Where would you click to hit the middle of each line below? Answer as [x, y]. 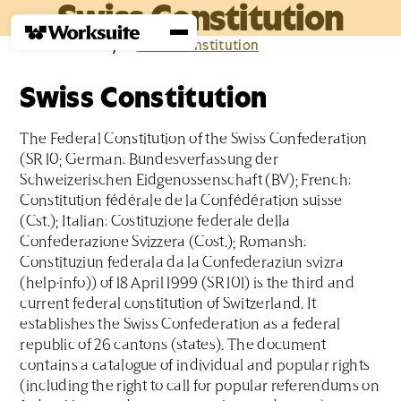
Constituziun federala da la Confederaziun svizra [182, 263]
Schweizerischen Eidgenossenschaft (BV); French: [186, 181]
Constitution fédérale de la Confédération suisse [181, 201]
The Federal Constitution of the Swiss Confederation [194, 140]
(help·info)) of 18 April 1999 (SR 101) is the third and [187, 284]
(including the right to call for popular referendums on [200, 387]
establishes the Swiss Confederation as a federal [180, 325]
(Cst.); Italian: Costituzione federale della [155, 222]
